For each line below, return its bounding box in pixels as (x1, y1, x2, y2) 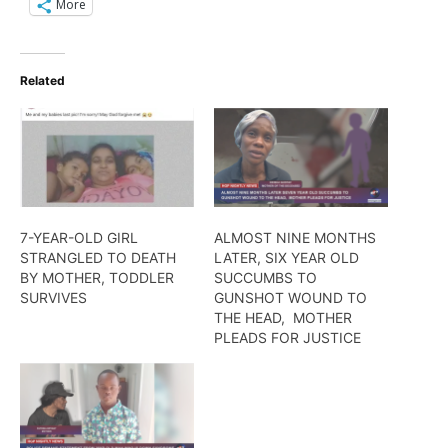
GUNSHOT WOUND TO (214, 288, 367, 306)
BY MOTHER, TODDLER (20, 268, 174, 286)
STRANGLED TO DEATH (20, 248, 176, 266)
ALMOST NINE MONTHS (214, 228, 376, 246)
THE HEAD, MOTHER (214, 308, 352, 326)
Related (20, 72, 65, 88)
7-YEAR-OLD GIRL (20, 228, 138, 246)
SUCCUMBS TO (214, 268, 317, 286)
